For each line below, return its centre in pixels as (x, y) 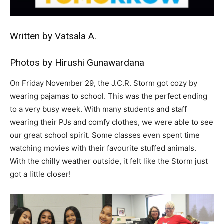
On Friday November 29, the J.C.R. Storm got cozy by (104, 83)
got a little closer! (40, 174)
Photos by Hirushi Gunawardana (77, 63)
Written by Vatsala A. (53, 36)
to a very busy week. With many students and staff (98, 109)
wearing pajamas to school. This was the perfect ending (109, 96)
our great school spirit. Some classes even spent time (105, 135)
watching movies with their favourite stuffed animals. (103, 148)
